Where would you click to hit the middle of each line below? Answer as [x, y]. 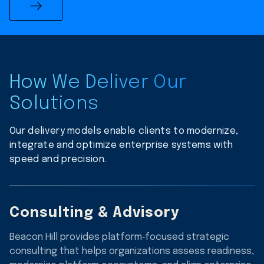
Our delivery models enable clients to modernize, [124, 131]
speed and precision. [58, 159]
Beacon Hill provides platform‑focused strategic [119, 237]
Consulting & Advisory [95, 213]
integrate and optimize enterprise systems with [121, 145]
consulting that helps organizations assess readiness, [132, 251]
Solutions [54, 104]
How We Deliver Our [98, 82]
